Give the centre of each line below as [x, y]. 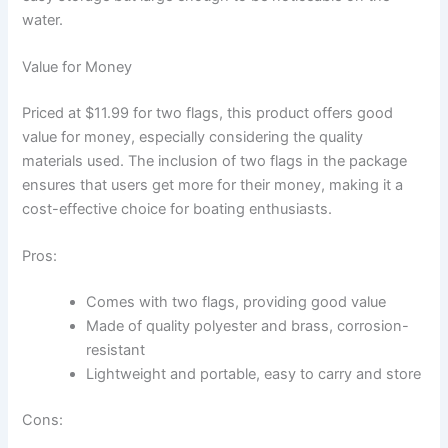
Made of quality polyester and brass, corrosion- [248, 326]
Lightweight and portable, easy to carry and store [254, 374]
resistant [116, 350]
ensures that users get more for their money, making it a [213, 184]
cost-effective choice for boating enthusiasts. [177, 208]
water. [43, 19]
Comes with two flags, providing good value [236, 302]
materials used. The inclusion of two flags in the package [215, 160]
